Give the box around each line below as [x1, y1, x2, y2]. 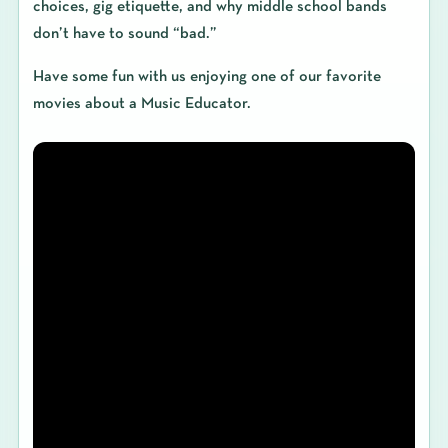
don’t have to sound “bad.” [32, 26, 217, 42]
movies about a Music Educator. [32, 96, 251, 112]
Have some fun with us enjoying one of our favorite [32, 69, 381, 85]
